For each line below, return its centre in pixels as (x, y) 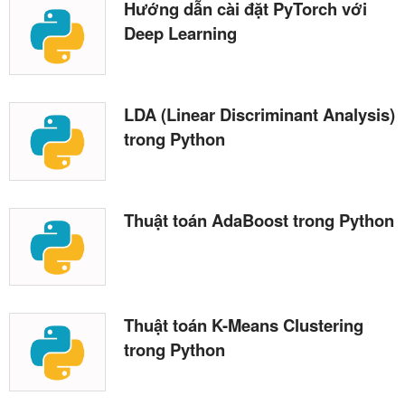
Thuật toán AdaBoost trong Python (259, 220)
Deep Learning (180, 33)
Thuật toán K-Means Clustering (244, 325)
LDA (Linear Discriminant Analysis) (259, 114)
